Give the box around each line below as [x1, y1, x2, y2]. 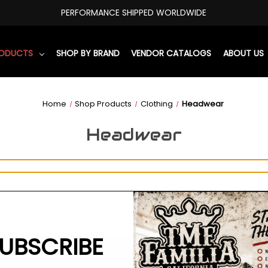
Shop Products [75, 98, 132, 109]
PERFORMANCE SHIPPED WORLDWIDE [61, 6, 207, 19]
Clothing [141, 98, 173, 109]
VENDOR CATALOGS [131, 47, 212, 59]
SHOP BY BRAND [56, 47, 120, 59]
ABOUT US [223, 47, 264, 59]
